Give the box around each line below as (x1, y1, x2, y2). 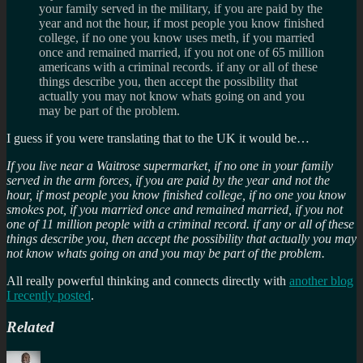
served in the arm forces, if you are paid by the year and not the (6, 173, 330, 187)
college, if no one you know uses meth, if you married (39, 30, 314, 45)
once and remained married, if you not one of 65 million (39, 45, 324, 59)
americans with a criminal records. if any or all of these (39, 59, 318, 74)
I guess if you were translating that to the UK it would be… (6, 130, 310, 145)
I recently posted (6, 288, 91, 302)
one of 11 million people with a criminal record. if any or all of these (6, 216, 354, 231)
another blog (289, 273, 353, 288)
